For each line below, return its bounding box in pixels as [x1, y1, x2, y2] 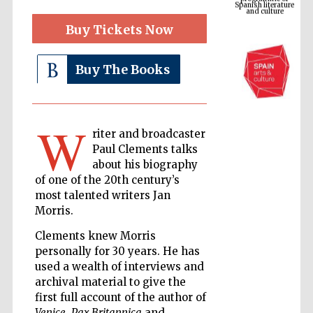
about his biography [92, 158, 198, 171]
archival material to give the [34, 275, 186, 289]
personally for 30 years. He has [34, 245, 200, 258]
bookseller [247, 272, 282, 282]
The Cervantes [240, 161, 289, 170]
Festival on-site [238, 260, 291, 269]
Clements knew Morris [34, 229, 156, 242]
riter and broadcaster [92, 127, 205, 140]
